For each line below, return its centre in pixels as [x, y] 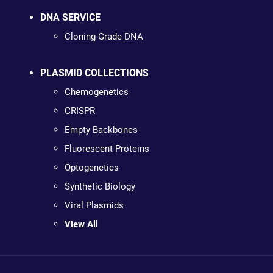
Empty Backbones [101, 130]
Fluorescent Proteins [107, 149]
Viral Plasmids [94, 205]
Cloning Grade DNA [104, 37]
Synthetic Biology [100, 186]
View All [81, 224]
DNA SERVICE [70, 17]
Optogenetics [91, 168]
